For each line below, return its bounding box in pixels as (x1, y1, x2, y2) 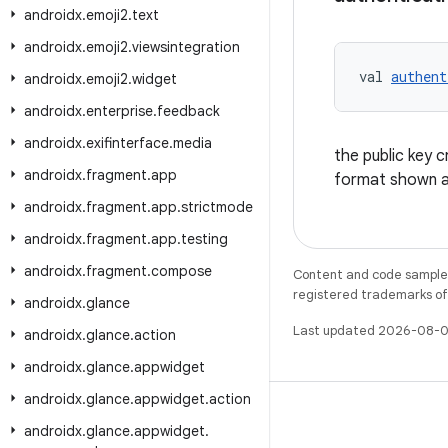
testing (181, 230, 228, 248)
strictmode (181, 198, 253, 216)
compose (151, 262, 212, 280)
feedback (157, 102, 220, 120)
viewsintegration (132, 38, 240, 56)
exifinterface (86, 134, 169, 152)
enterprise (86, 102, 153, 120)
